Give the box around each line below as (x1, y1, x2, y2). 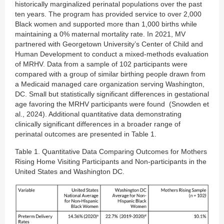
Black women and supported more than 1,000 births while (15, 19, 197, 28)
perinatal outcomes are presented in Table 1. (15, 129, 156, 138)
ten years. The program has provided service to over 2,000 (15, 9, 201, 18)
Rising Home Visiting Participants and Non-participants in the (15, 157, 206, 165)
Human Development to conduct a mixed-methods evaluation (15, 49, 208, 58)
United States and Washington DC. (15, 167, 124, 175)
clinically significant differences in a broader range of (15, 119, 180, 128)
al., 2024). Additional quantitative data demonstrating (15, 109, 181, 118)
